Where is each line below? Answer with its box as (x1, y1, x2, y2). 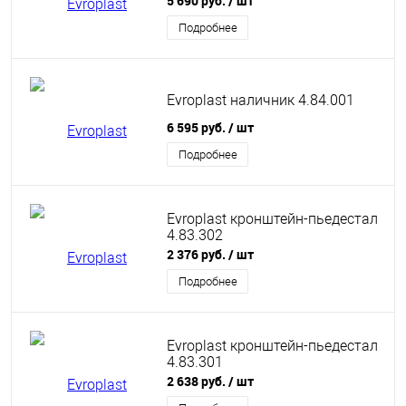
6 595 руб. (167, 119, 228, 136)
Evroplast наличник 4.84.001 (167, 91, 354, 109)
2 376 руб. (167, 246, 228, 263)
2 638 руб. (167, 372, 228, 390)
